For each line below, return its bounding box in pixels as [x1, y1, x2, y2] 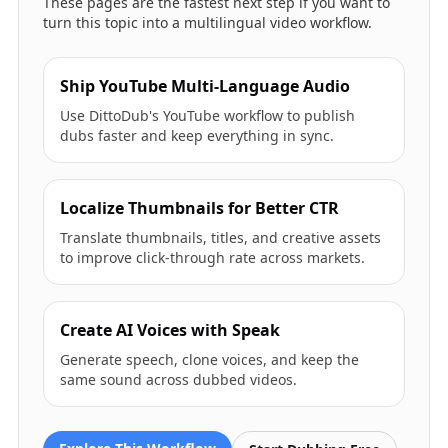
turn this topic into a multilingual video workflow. [42, 13, 372, 32]
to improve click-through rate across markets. [59, 248, 365, 267]
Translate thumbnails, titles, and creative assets [59, 228, 381, 247]
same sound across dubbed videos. [59, 370, 297, 389]
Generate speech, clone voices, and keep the [59, 350, 359, 369]
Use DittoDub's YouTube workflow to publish [59, 106, 355, 125]
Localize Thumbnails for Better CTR [59, 197, 339, 219]
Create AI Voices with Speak [59, 319, 280, 341]
